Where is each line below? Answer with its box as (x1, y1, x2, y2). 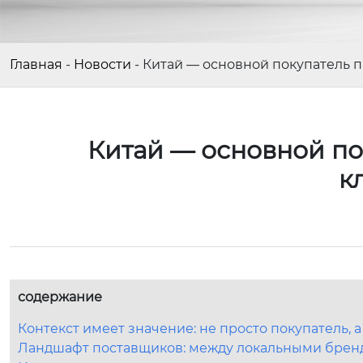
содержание (18, 289, 102, 305)
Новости (74, 57, 131, 72)
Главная (10, 57, 62, 72)
